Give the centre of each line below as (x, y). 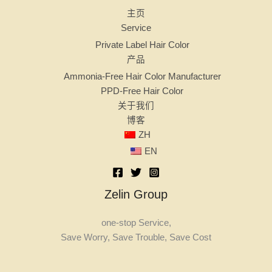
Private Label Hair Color (142, 45)
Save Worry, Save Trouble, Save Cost (136, 238)
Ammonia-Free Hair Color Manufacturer (142, 76)
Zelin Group (136, 195)
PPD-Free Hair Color (142, 91)
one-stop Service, (136, 223)
